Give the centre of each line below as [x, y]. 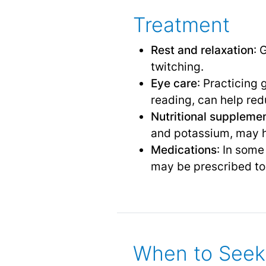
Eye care [174, 83]
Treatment [181, 24]
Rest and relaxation [202, 50]
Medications [183, 149]
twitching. [177, 66]
